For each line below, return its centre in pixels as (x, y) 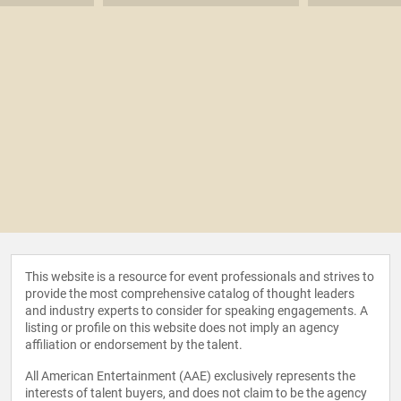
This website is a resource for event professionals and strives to (200, 277)
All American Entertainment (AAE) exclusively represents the (190, 376)
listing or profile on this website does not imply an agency (182, 328)
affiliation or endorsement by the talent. (134, 345)
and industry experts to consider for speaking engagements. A (196, 311)
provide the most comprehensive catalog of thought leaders (190, 294)
